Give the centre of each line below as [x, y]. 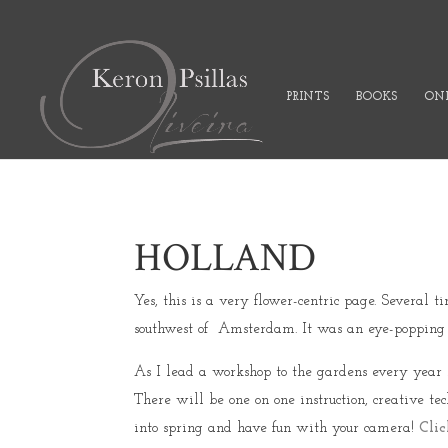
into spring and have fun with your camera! [277, 428]
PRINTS [307, 96]
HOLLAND [225, 257]
